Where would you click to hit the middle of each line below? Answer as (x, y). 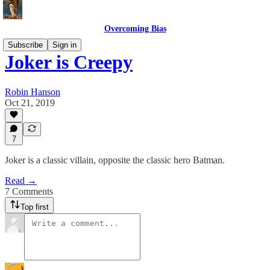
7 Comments (29, 191)
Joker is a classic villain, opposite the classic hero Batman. (115, 160)
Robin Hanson (33, 92)
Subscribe (25, 45)
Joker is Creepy (69, 62)
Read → (21, 181)
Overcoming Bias (135, 29)
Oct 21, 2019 (30, 102)
